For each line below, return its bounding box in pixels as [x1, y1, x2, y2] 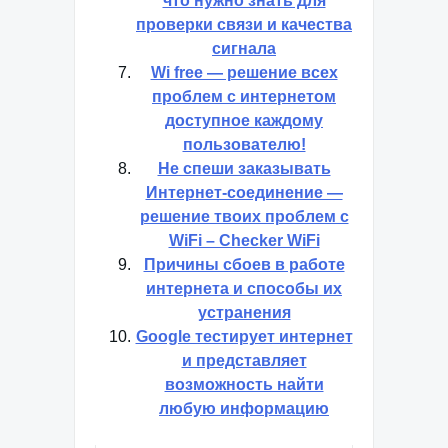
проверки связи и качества [136, 16, 352, 33]
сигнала [212, 40, 276, 57]
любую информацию [159, 400, 329, 417]
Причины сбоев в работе [143, 256, 345, 273]
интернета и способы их [146, 280, 342, 297]
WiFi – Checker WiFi [168, 232, 320, 249]
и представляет [181, 352, 307, 369]
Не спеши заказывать [157, 160, 331, 177]
